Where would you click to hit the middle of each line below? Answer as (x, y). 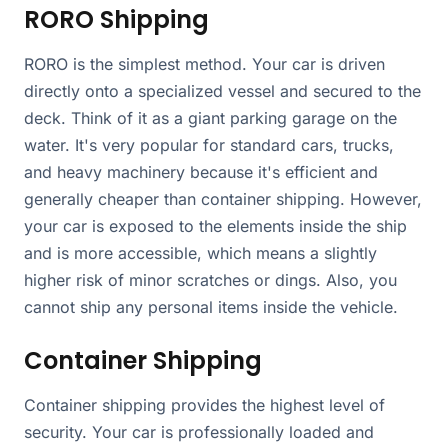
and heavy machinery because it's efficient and (201, 171)
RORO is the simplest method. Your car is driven (204, 63)
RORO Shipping (116, 19)
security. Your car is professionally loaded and (199, 431)
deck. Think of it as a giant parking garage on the (210, 117)
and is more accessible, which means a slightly (200, 252)
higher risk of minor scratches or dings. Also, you (210, 279)
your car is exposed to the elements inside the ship (215, 225)
